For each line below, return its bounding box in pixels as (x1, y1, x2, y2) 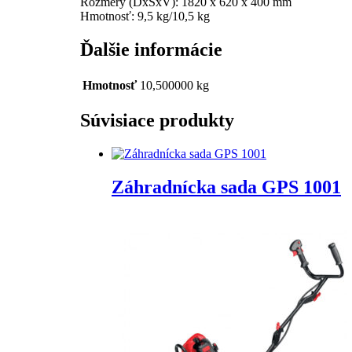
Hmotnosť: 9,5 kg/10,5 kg (80, 9, 210, 23)
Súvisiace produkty (80, 110, 234, 131)
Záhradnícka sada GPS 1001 (112, 177, 341, 198)
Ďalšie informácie (80, 38, 222, 60)
